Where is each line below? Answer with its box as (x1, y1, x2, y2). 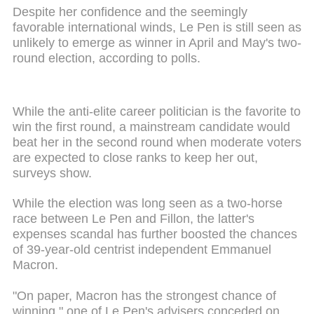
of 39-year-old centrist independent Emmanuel (13, 243, 271, 257)
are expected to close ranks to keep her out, (13, 150, 258, 165)
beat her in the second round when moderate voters (13, 135, 301, 149)
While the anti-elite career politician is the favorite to (13, 104, 301, 118)
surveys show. (13, 165, 92, 180)
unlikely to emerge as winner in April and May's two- (13, 36, 301, 50)
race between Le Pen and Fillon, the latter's (13, 212, 254, 226)
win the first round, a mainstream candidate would (13, 119, 290, 134)
